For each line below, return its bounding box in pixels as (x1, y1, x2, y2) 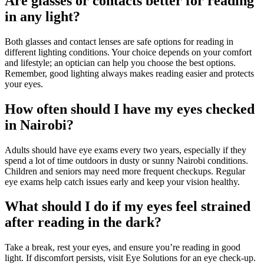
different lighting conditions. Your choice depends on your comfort (5, 47, 252, 57)
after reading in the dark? (5, 214, 161, 230)
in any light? (5, 8, 80, 24)
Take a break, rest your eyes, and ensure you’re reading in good (5, 242, 240, 253)
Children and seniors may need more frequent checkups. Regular (5, 166, 245, 176)
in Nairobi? (5, 117, 74, 133)
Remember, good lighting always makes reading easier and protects (5, 68, 254, 78)
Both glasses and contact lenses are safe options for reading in (5, 36, 233, 47)
